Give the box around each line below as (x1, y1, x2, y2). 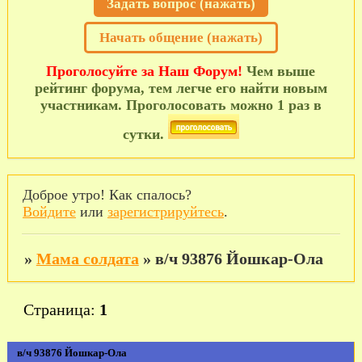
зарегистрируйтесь (107, 204, 224, 221)
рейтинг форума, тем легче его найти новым (34, 79, 327, 96)
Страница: (23, 300, 99, 318)
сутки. (122, 125, 168, 142)
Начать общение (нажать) (99, 29, 263, 45)
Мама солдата (36, 250, 139, 268)
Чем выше (242, 62, 316, 79)
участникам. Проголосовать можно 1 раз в (40, 96, 322, 113)
